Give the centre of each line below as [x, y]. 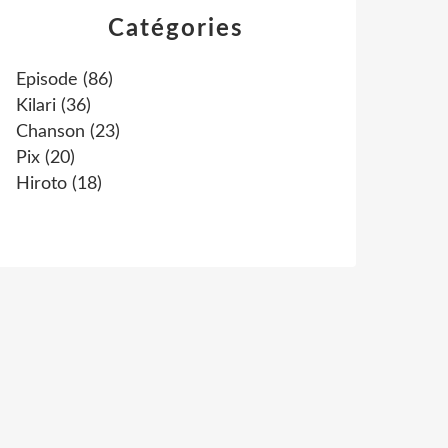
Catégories [176, 29]
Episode [47, 80]
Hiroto [41, 184]
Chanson [50, 132]
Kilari [36, 106]
